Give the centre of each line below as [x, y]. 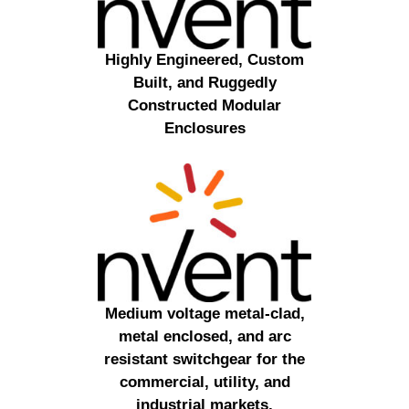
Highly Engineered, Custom [204, 60]
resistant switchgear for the [204, 359]
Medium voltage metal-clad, [204, 313]
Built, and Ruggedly [204, 83]
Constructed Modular [204, 106]
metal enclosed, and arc [204, 336]
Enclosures [204, 129]
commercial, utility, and [204, 382]
